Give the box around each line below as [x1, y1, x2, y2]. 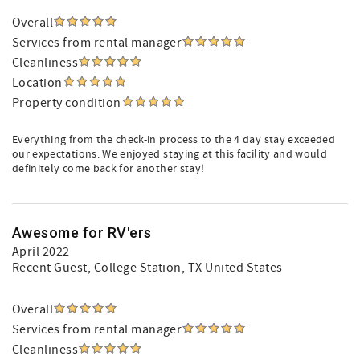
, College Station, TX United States [87, 260, 283, 276]
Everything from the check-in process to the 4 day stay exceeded [12, 133, 336, 147]
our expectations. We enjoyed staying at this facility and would [12, 147, 328, 162]
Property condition [12, 95, 121, 111]
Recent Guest [12, 260, 88, 276]
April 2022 [12, 243, 70, 260]
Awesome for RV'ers [12, 224, 152, 241]
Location [12, 75, 63, 91]
